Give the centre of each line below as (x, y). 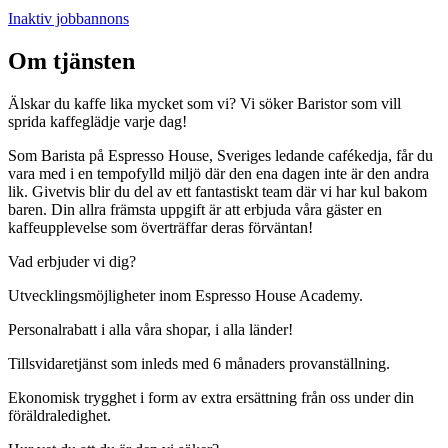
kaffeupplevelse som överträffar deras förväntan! (160, 228)
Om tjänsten (71, 61)
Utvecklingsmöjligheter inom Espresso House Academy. (185, 296)
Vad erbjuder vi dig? (72, 262)
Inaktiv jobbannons (68, 19)
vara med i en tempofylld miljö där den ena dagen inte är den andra (218, 174)
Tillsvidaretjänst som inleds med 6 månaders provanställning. (199, 364)
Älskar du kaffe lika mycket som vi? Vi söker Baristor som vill (204, 104)
